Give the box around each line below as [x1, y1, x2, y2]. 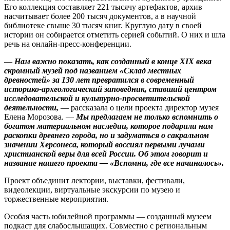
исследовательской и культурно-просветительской [4, 94, 190, 103]
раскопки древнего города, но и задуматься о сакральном [4, 131, 209, 140]
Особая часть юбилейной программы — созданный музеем [4, 212, 212, 221]
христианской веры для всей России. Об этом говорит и [4, 149, 208, 159]
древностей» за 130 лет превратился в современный [4, 75, 194, 85]
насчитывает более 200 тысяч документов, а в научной [4, 12, 196, 21]
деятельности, [4, 103, 59, 112]
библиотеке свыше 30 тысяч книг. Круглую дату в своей [4, 21, 202, 30]
